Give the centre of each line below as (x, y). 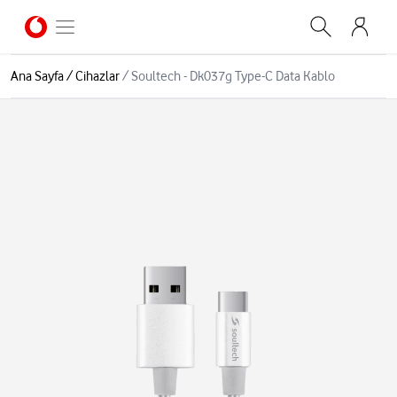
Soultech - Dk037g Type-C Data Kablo (233, 76)
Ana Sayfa (37, 76)
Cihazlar (97, 76)
